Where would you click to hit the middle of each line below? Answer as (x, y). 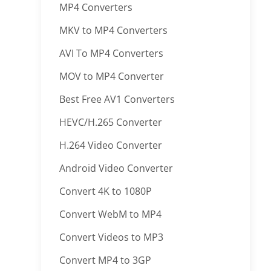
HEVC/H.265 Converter (111, 122)
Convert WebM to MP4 (111, 214)
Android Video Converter (116, 168)
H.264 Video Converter (111, 145)
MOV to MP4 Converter (112, 76)
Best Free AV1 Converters (117, 99)
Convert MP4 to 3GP (106, 260)
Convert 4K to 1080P (106, 191)
